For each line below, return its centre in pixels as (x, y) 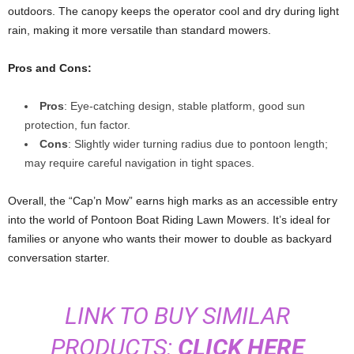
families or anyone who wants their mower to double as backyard (170, 238)
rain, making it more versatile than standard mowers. (139, 30)
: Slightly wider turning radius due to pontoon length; (198, 143)
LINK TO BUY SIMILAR (177, 315)
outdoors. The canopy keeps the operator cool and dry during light (173, 11)
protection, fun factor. (77, 124)
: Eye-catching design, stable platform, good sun (185, 105)
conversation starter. (59, 257)
